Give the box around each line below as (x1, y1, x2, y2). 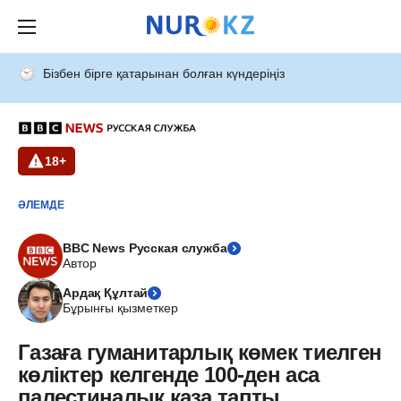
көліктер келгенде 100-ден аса (18, 363, 320, 388)
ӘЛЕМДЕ (18, 198, 64, 211)
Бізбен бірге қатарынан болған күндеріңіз (43, 66, 285, 81)
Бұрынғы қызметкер (63, 301, 178, 316)
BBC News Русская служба (63, 241, 227, 256)
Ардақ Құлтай (63, 286, 149, 301)
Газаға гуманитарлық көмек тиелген (18, 340, 382, 365)
